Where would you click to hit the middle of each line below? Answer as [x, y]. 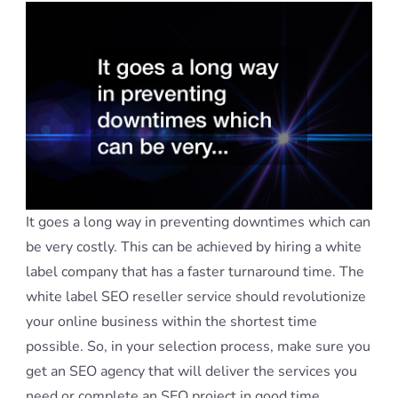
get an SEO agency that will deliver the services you [191, 372]
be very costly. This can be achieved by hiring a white [194, 247]
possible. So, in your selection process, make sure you [198, 347]
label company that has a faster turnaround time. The [195, 272]
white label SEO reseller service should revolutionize [196, 297]
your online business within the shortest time [171, 322]
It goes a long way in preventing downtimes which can [198, 223]
